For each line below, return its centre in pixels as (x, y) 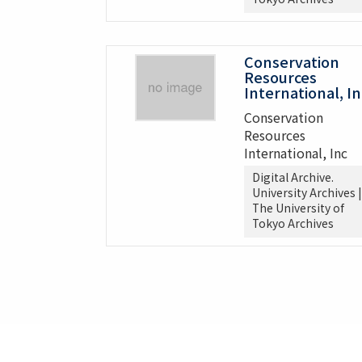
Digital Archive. (293, 177)
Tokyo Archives (293, 223)
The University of (298, 208)
